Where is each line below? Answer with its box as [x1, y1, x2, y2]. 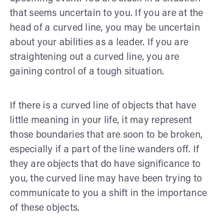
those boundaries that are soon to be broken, [10, 130, 202, 140]
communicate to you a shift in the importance [10, 188, 207, 199]
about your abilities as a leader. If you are [10, 37, 188, 48]
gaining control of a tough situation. [10, 67, 164, 77]
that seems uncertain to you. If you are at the [10, 8, 203, 18]
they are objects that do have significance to [10, 159, 201, 169]
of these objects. [10, 203, 80, 213]
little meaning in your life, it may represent [10, 115, 192, 126]
